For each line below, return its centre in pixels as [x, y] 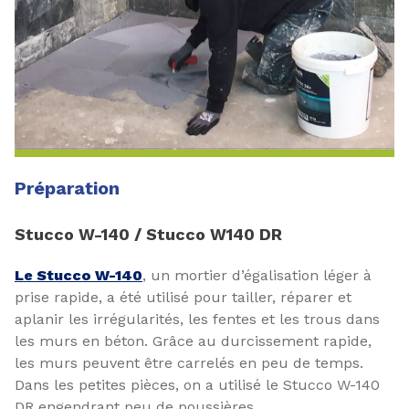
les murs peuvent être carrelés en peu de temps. [189, 363]
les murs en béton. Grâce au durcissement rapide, [193, 341]
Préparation [67, 188]
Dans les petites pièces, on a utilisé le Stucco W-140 [197, 385]
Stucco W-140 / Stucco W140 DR [148, 234]
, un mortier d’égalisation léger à [257, 275]
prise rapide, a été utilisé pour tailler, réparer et [183, 297]
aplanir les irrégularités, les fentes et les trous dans [197, 319]
